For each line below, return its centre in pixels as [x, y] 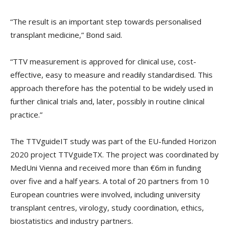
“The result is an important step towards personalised [106, 22]
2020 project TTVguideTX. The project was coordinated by [114, 155]
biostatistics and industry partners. [72, 221]
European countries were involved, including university [105, 194]
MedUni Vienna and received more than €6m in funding [106, 168]
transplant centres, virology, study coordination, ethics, [107, 208]
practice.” [26, 115]
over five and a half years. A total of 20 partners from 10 [110, 181]
